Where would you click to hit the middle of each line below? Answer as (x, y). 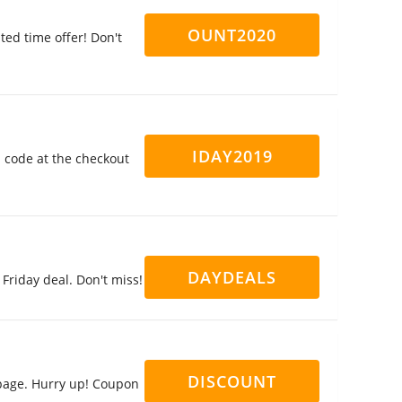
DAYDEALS (232, 277)
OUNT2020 (232, 35)
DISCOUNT (232, 381)
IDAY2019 (232, 156)
